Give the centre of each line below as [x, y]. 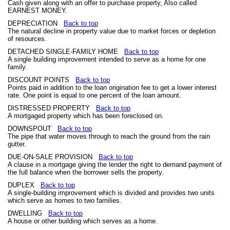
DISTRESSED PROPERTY [52, 108]
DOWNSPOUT [33, 129]
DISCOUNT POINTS [42, 80]
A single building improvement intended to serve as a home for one [107, 59]
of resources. [27, 39]
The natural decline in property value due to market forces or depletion [112, 31]
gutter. [17, 144]
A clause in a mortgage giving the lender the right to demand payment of [115, 165]
